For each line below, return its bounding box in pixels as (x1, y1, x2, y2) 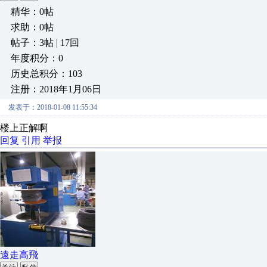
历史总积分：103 (11, 69, 82, 79)
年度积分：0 (11, 53, 63, 63)
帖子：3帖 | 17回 (11, 38, 79, 48)
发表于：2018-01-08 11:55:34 (8, 103, 97, 111)
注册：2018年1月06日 (11, 84, 101, 94)
